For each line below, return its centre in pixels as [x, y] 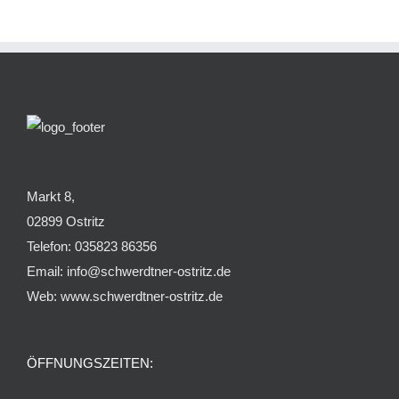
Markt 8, [51, 196]
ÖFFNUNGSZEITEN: [90, 362]
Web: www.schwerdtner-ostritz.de [125, 296]
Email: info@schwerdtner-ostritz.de [129, 271]
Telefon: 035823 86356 [92, 246]
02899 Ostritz [66, 221]
